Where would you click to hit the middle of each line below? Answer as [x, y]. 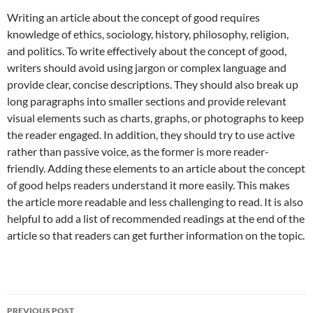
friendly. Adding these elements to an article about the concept [156, 168]
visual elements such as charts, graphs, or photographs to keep [155, 118]
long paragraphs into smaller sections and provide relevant [147, 101]
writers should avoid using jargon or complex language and [147, 67]
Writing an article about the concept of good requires [133, 17]
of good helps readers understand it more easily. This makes [148, 185]
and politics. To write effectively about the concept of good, [147, 51]
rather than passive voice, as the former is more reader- [138, 151]
